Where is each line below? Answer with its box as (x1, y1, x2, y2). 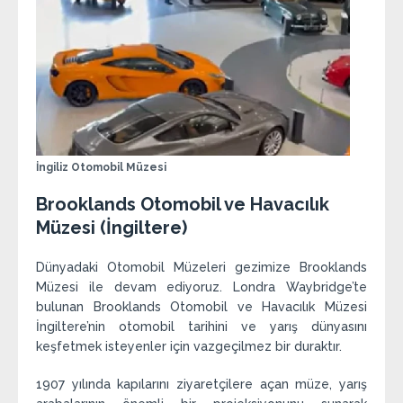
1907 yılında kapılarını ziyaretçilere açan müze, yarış (36, 377, 367, 392)
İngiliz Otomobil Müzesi (36, 161, 166, 175)
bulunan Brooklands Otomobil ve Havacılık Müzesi (36, 300, 367, 315)
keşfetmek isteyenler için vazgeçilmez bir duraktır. (36, 339, 342, 354)
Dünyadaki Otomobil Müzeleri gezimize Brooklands (36, 260, 367, 275)
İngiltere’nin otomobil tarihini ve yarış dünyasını (36, 319, 367, 335)
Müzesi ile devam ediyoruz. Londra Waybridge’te (36, 280, 367, 295)
